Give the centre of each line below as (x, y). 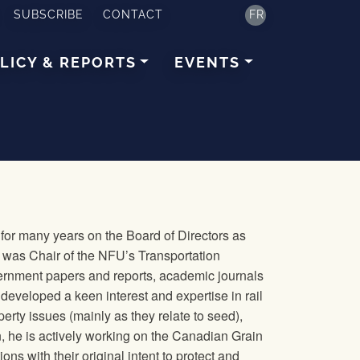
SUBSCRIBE (49, 14)
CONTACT (133, 14)
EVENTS (208, 62)
